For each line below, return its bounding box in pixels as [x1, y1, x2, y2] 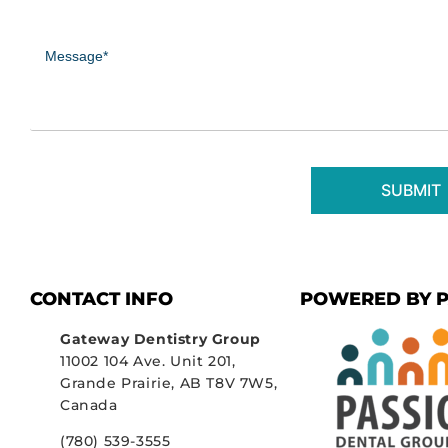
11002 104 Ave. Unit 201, [60, 351, 236, 370]
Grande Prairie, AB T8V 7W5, [60, 373, 278, 392]
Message [29, 29, 92, 46]
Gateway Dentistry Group [60, 329, 261, 348]
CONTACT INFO [30, 287, 173, 310]
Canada [60, 395, 118, 414]
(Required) [32, 48, 87, 62]
